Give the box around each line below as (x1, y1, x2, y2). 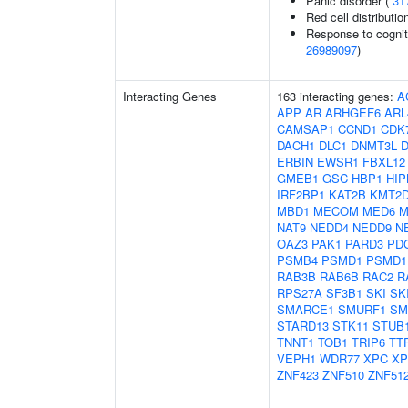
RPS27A (277, 284, 322, 301)
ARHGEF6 (325, 104, 381, 121)
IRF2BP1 (277, 186, 325, 203)
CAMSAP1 (277, 120, 334, 138)
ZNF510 (322, 366, 364, 383)
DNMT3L (351, 137, 397, 154)
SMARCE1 (277, 301, 334, 318)
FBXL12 (362, 153, 405, 170)
